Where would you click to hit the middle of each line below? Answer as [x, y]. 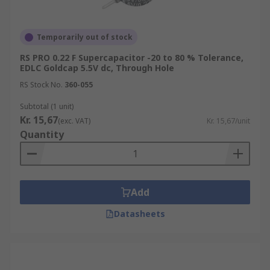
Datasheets [139, 214]
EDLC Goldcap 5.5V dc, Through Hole [97, 68]
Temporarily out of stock [85, 37]
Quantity [42, 134]
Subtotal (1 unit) [47, 106]
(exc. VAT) [74, 121]
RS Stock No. [41, 85]
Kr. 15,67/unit [228, 121]
